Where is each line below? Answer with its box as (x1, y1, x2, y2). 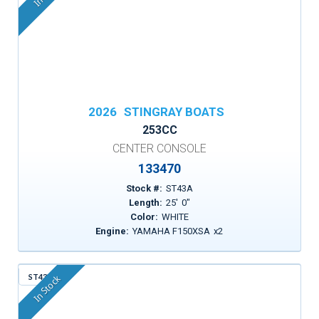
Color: (130, 211, 158, 222)
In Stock (31, 273, 63, 305)
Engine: (95, 226, 130, 236)
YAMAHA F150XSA (132, 226, 211, 236)
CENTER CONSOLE (113, 142, 206, 155)
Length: (128, 197, 162, 208)
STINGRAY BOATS (123, 105, 224, 119)
